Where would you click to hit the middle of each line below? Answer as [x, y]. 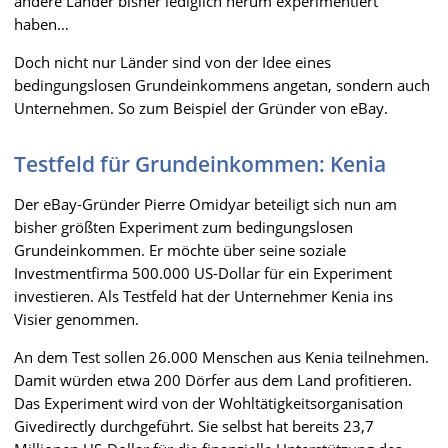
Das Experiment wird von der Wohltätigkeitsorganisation [208, 402]
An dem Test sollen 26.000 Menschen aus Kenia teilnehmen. [221, 356]
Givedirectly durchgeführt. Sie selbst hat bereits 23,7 [194, 425]
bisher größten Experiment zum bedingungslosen [183, 226]
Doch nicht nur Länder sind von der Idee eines [172, 61]
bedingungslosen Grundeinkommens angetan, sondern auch [222, 84]
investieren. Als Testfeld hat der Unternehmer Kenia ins [203, 295]
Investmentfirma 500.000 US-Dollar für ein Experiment [203, 272]
